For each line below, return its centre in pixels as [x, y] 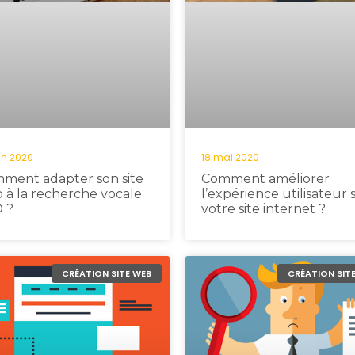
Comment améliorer [265, 179]
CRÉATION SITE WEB [106, 273]
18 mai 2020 [230, 157]
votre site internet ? [263, 209]
